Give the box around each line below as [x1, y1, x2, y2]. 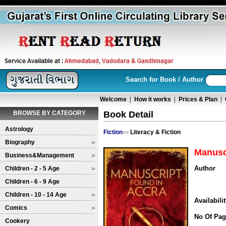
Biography [5, 139, 35, 146]
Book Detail [103, 109, 153, 120]
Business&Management [5, 152, 74, 159]
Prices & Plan [179, 96, 217, 103]
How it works [134, 96, 171, 103]
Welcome [100, 96, 127, 103]
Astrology [5, 126, 33, 133]
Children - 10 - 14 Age [5, 191, 67, 198]
